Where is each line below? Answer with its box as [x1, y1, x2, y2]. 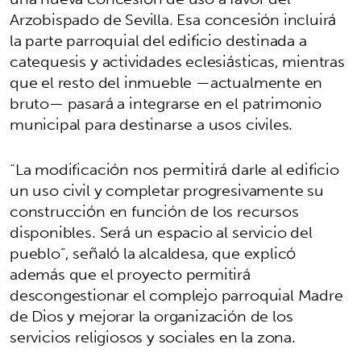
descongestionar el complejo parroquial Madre [10, 281, 343, 309]
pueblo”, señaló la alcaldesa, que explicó [10, 239, 297, 268]
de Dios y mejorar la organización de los [10, 302, 293, 330]
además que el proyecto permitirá [10, 260, 251, 288]
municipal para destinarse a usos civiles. [10, 110, 293, 139]
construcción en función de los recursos [10, 197, 299, 226]
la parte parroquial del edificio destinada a [10, 27, 307, 55]
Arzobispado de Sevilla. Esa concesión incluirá [10, 6, 337, 34]
